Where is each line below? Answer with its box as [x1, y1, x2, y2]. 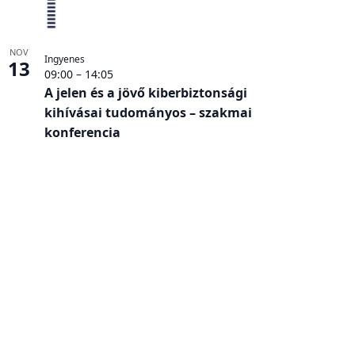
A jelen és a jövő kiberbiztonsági [44, 83, 247, 101]
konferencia [44, 123, 120, 141]
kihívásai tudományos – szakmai [44, 103, 252, 121]
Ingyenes [44, 52, 85, 66]
